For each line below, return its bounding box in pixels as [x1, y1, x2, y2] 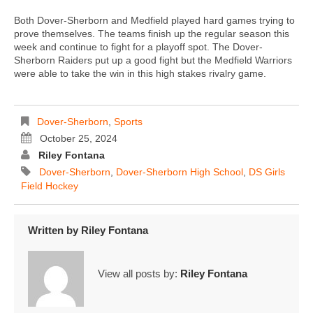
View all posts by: [98, 267, 180, 279]
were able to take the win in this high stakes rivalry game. [14, 68, 269, 80]
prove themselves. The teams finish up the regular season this [14, 28, 289, 40]
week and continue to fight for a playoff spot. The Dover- [14, 41, 263, 53]
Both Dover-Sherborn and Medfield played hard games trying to [14, 15, 295, 27]
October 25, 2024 [40, 133, 117, 145]
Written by [28, 224, 81, 237]
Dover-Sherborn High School [116, 166, 243, 178]
